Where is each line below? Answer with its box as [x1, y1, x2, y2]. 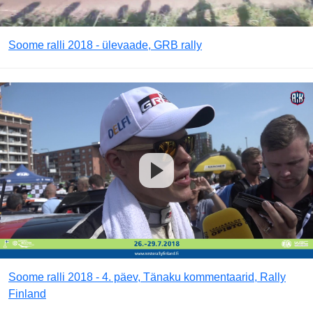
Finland [8, 287, 46, 300]
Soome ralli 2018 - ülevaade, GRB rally [8, 38, 202, 51]
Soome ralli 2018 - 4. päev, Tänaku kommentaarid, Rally [8, 270, 286, 283]
